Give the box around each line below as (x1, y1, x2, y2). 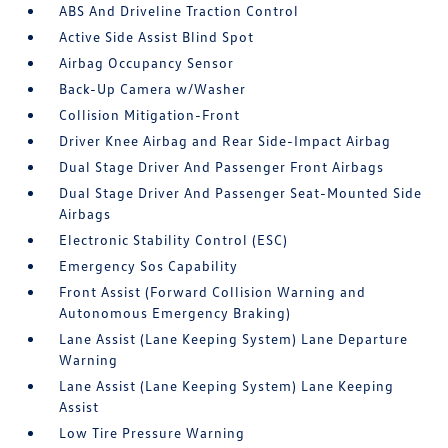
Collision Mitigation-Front (59, 106, 241, 123)
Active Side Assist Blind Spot (59, 28, 255, 45)
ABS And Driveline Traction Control (59, 2, 300, 19)
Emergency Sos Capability (59, 257, 239, 274)
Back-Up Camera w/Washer (59, 80, 247, 97)
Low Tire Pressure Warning (59, 424, 246, 441)
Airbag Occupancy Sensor (59, 54, 235, 71)
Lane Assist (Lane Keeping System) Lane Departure (59, 330, 409, 347)
